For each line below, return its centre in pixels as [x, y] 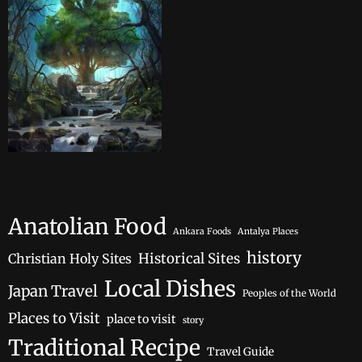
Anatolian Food [87, 227]
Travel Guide [240, 352]
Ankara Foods [202, 232]
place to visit [141, 320]
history [274, 258]
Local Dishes [170, 289]
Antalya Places [268, 232]
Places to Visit [54, 319]
